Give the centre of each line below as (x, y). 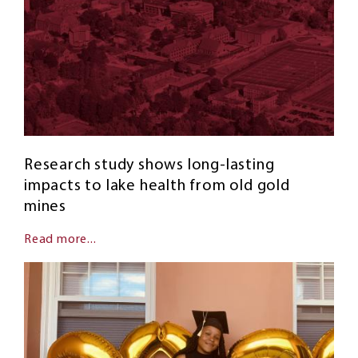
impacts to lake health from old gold (157, 187)
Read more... (60, 240)
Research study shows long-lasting (149, 166)
